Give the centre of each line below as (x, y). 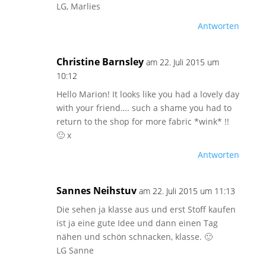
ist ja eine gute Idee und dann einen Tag (137, 223)
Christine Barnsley (100, 62)
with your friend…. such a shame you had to (144, 108)
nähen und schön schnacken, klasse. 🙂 (134, 237)
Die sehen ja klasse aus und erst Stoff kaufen (146, 209)
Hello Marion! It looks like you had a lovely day (148, 94)
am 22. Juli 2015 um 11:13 (187, 191)
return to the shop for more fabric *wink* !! (142, 121)
